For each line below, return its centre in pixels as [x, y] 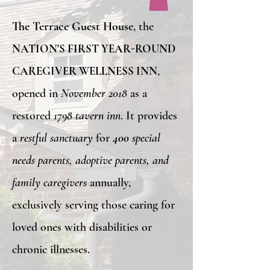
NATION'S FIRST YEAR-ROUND [94, 48]
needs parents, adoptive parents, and [90, 160]
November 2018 [94, 93]
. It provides [149, 115]
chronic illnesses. [51, 249]
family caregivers [51, 182]
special [145, 138]
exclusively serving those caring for [93, 205]
